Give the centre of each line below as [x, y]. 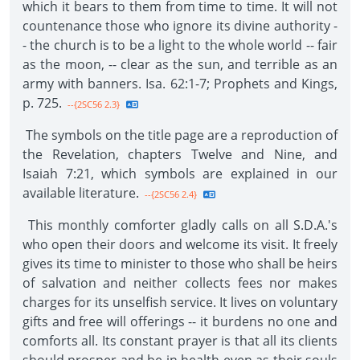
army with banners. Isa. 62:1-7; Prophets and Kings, [180, 84]
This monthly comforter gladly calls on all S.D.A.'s [180, 225]
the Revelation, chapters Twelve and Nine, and [180, 154]
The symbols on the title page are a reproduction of [180, 135]
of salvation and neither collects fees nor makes [180, 283]
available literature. [81, 193]
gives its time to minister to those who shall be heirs [180, 264]
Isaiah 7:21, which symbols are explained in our [180, 174]
